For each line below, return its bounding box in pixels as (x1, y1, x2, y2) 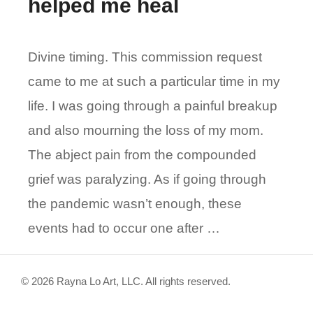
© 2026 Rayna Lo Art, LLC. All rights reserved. (21, 275, 231, 288)
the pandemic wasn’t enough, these (28, 196, 242, 212)
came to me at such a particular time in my (28, 74, 280, 89)
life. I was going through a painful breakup (28, 99, 277, 114)
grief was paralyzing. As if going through (28, 172, 266, 187)
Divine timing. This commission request (28, 50, 262, 65)
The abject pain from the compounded (28, 147, 256, 163)
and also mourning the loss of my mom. (28, 123, 263, 138)
